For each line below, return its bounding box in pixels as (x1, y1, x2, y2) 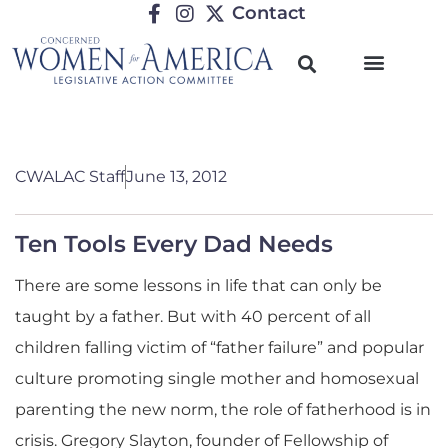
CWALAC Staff (15, 167, 125, 186)
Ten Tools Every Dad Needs (15, 230, 333, 258)
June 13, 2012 (126, 167, 227, 186)
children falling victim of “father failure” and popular (15, 338, 424, 357)
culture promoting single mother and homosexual (15, 369, 419, 388)
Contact (232, 2, 306, 24)
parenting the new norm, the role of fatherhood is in (15, 400, 431, 419)
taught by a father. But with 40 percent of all (15, 307, 371, 326)
